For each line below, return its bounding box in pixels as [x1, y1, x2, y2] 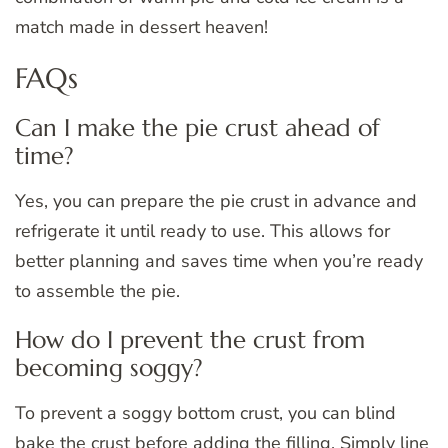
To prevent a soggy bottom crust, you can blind [15, 400, 396, 425]
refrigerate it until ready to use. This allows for [15, 218, 390, 243]
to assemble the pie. [15, 278, 180, 303]
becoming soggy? [15, 352, 203, 383]
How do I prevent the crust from [15, 324, 365, 355]
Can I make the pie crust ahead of [15, 112, 380, 143]
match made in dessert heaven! [15, 14, 268, 39]
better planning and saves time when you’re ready [15, 248, 423, 273]
